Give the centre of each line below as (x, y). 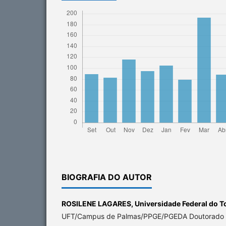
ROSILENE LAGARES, (98, 204)
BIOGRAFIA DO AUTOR (107, 177)
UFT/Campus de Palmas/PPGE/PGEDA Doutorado (143, 216)
